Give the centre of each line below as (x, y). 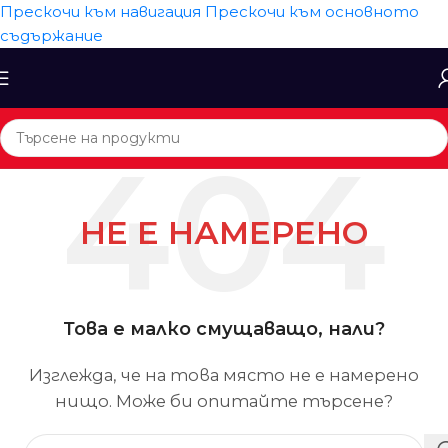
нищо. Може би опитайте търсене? (224, 401)
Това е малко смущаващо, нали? (224, 329)
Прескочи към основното (312, 11)
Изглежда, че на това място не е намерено (224, 375)
